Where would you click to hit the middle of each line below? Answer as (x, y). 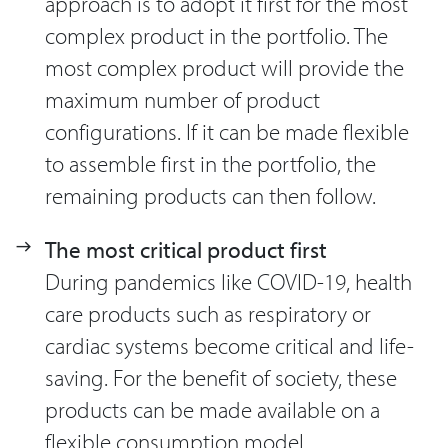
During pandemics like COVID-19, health (228, 282)
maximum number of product (182, 99)
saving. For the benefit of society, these (221, 378)
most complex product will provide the (224, 67)
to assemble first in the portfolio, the (210, 163)
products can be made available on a (212, 410)
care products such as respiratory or (208, 314)
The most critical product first (186, 250)
